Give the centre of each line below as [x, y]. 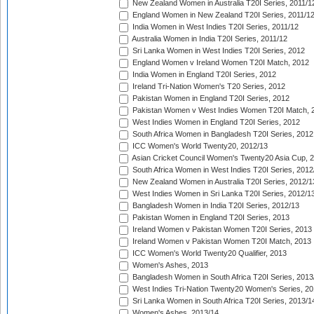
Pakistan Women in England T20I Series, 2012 [210, 98]
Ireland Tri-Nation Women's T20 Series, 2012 [208, 87]
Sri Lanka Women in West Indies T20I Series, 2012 [218, 51]
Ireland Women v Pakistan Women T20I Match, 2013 [221, 241]
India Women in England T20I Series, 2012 [203, 75]
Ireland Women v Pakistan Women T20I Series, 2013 [221, 230]
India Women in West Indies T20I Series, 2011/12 [214, 27]
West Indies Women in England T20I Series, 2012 [215, 122]
